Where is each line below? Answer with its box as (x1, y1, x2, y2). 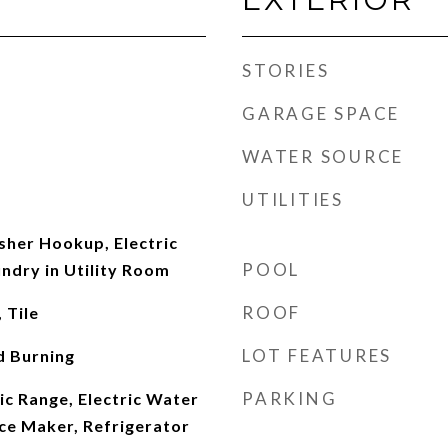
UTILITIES (242, 189, 344, 210)
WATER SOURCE (242, 146, 404, 167)
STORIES (242, 60, 330, 81)
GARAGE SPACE (242, 103, 400, 124)
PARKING (242, 388, 338, 409)
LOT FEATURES (242, 345, 392, 366)
